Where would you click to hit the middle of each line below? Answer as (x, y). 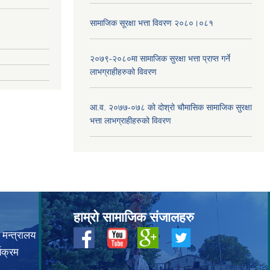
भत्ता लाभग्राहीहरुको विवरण (130, 120)
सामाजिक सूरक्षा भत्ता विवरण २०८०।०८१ (152, 23)
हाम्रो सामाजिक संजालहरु (134, 217)
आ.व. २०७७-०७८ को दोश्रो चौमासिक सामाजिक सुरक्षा (171, 107)
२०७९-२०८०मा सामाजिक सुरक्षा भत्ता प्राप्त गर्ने (160, 58)
